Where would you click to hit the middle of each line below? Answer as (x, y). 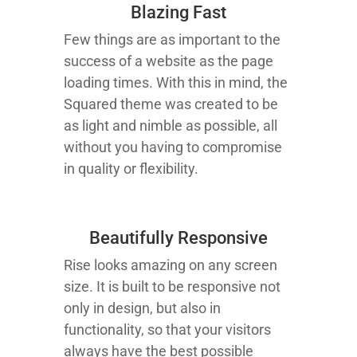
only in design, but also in (142, 308)
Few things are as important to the (172, 39)
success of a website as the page (169, 61)
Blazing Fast (178, 12)
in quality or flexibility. (131, 169)
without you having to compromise (173, 147)
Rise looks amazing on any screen (171, 265)
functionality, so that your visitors (167, 330)
